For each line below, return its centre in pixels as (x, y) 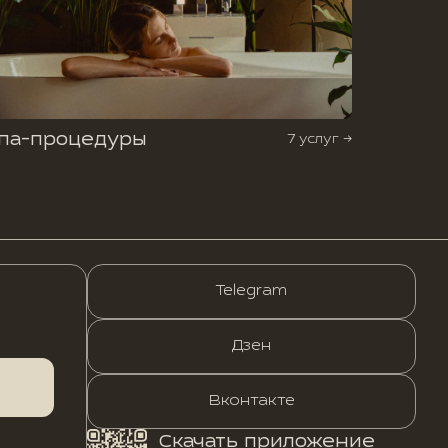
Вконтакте (251, 401)
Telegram (252, 291)
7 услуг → (319, 140)
